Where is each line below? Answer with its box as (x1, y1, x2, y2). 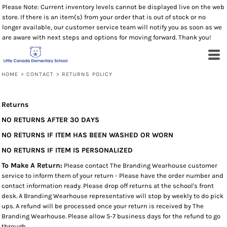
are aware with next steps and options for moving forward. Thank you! (2, 33, 211, 41)
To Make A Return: (2, 161, 62, 170)
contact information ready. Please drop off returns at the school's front (2, 181, 214, 190)
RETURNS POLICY (61, 71, 113, 78)
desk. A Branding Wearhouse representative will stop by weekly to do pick (2, 192, 223, 200)
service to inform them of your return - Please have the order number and (2, 171, 223, 179)
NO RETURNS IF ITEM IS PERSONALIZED (2, 145, 133, 155)
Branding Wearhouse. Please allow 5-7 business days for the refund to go (2, 212, 220, 220)
